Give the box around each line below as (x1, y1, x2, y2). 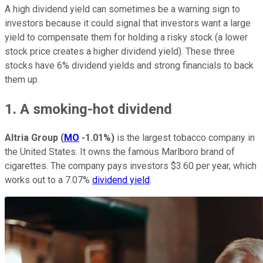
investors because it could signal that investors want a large (5, 17, 251, 29)
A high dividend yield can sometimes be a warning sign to (5, 3, 240, 15)
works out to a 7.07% (5, 174, 92, 186)
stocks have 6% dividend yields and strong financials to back (5, 59, 254, 71)
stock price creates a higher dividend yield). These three (5, 45, 235, 57)
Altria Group (5, 132, 58, 144)
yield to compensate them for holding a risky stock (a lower (5, 31, 248, 43)
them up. (5, 73, 39, 85)
